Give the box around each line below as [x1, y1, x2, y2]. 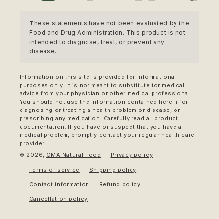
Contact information [29, 181, 90, 188]
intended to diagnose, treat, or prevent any [29, 38, 165, 45]
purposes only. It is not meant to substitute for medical [20, 82, 185, 88]
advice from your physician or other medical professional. [20, 90, 192, 97]
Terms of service [29, 166, 80, 173]
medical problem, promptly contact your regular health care [20, 131, 195, 138]
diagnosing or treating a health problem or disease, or [20, 107, 180, 113]
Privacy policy [110, 152, 153, 158]
